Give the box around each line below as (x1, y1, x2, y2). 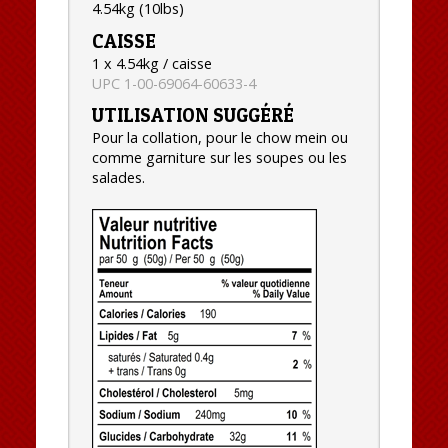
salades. (91, 168, 145, 188)
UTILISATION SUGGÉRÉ (91, 103, 294, 128)
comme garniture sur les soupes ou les (91, 148, 347, 168)
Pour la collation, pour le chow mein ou (91, 128, 348, 148)
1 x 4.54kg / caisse (91, 53, 212, 73)
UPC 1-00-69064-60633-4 (91, 73, 256, 93)
